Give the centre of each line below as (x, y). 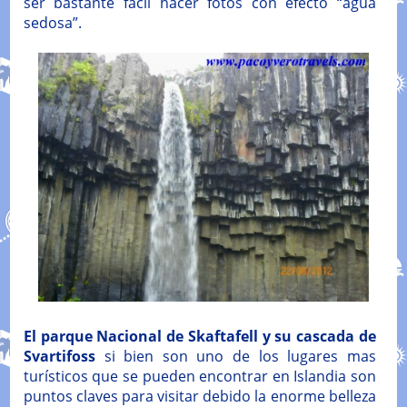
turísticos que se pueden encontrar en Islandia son (199, 376)
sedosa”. (52, 23)
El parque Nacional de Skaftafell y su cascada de (199, 336)
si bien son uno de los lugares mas (235, 356)
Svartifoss (59, 356)
